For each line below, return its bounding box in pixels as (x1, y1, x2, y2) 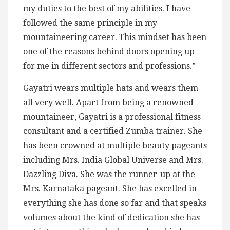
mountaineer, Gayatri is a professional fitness (23, 112, 201, 122)
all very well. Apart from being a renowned (23, 98, 194, 108)
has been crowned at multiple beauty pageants (23, 141, 207, 151)
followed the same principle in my (23, 18, 157, 28)
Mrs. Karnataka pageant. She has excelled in (23, 184, 197, 194)
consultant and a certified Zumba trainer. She (23, 126, 202, 137)
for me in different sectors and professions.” (23, 61, 196, 71)
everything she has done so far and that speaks (23, 198, 206, 208)
